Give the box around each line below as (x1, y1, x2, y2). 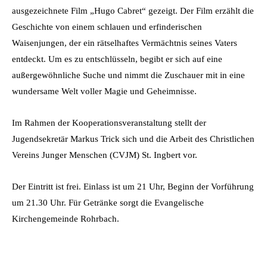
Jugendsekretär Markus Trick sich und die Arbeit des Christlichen (12, 133, 254, 144)
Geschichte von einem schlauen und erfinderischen (12, 21, 202, 32)
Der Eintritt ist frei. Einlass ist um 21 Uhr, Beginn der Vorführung (12, 181, 254, 191)
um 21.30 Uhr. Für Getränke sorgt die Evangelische (12, 197, 204, 207)
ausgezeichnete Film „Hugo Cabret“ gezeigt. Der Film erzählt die (12, 5, 254, 15)
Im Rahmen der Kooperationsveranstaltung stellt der (12, 117, 206, 128)
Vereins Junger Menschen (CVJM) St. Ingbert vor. (12, 150, 197, 160)
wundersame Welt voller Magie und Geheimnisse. (12, 86, 197, 96)
